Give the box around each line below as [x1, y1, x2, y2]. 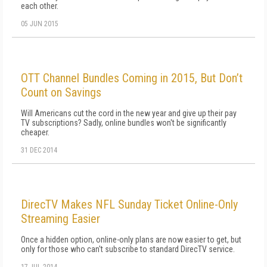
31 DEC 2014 [21, 146, 57, 154]
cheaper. [21, 128, 49, 137]
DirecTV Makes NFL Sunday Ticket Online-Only [21, 197, 238, 212]
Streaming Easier [21, 212, 100, 226]
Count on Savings [21, 85, 101, 100]
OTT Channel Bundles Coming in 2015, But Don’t [21, 71, 243, 85]
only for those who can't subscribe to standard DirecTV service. [21, 244, 235, 254]
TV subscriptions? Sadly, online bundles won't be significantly [21, 118, 226, 128]
